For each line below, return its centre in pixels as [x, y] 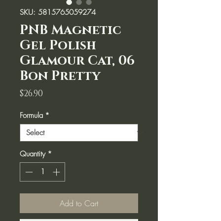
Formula [31, 115]
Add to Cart [79, 203]
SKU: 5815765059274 [58, 12]
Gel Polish [58, 46]
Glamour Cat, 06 [77, 61]
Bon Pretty [60, 76]
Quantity [33, 154]
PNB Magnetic [71, 30]
